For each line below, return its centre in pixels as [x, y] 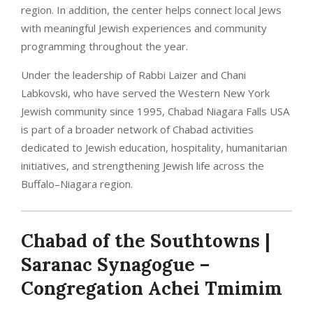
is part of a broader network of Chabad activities [137, 129]
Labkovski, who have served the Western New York [145, 93]
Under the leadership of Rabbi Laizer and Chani [133, 74]
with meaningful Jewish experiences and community [144, 28]
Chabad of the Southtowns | [145, 240]
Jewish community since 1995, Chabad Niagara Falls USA [155, 111]
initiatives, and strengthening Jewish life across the [143, 165]
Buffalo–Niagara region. [77, 183]
